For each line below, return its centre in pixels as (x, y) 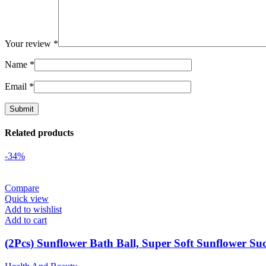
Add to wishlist (33, 210)
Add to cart (26, 220)
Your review (29, 43)
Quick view (27, 199)
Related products (39, 132)
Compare (22, 188)
